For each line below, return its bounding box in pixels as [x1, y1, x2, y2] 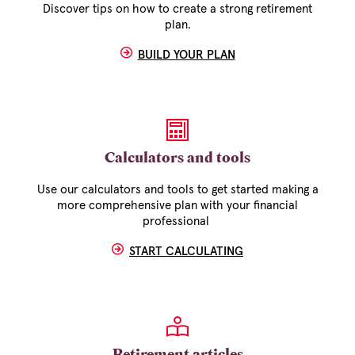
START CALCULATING [129, 246, 243, 258]
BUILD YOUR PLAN [137, 49, 235, 62]
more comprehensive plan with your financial [57, 200, 298, 212]
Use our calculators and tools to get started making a [36, 184, 319, 197]
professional [143, 216, 212, 228]
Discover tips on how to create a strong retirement [43, 3, 312, 16]
